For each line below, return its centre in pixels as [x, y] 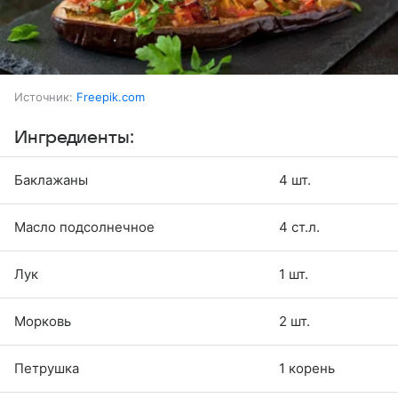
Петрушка [47, 368]
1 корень [307, 368]
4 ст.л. [299, 227]
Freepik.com [111, 96]
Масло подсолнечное [84, 227]
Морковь [43, 321]
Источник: [44, 96]
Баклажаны [51, 179]
